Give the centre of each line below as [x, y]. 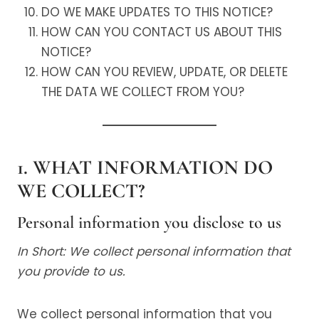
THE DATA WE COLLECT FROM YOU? [143, 92]
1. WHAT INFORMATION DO [145, 167]
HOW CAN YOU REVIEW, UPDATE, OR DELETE [164, 72]
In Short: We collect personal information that [154, 251]
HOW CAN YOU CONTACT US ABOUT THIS [162, 32]
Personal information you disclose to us [149, 223]
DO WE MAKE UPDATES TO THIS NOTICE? [157, 12]
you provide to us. [71, 271]
